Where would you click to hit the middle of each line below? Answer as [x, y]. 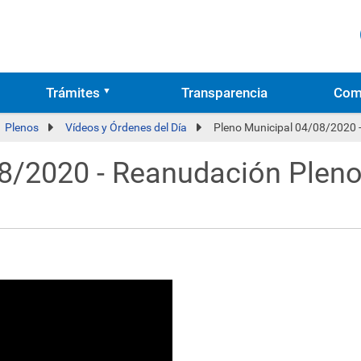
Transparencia [225, 93]
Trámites [73, 93]
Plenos [22, 127]
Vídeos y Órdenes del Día [126, 127]
